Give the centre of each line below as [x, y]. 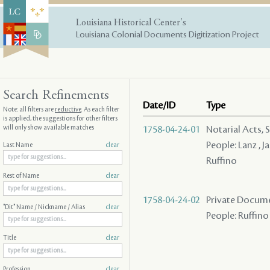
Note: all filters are [29, 109]
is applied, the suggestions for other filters [60, 118]
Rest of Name [21, 176]
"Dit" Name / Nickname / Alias [44, 207]
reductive [68, 109]
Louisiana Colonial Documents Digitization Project [168, 35]
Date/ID [159, 105]
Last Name [18, 145]
